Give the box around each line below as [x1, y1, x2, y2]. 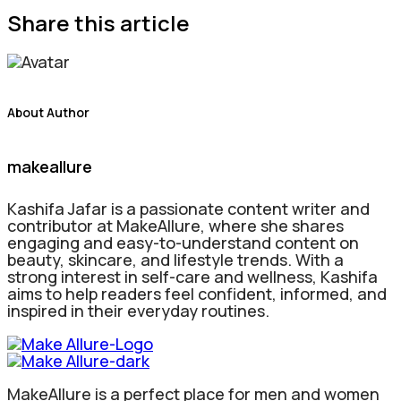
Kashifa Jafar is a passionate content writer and [7, 198, 370, 220]
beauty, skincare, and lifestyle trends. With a [7, 249, 344, 271]
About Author [7, 103, 90, 121]
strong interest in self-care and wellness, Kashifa [7, 266, 378, 288]
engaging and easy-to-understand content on [7, 232, 359, 254]
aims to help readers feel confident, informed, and [7, 283, 387, 305]
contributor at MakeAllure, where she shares [7, 215, 344, 237]
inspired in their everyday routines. [7, 300, 269, 322]
